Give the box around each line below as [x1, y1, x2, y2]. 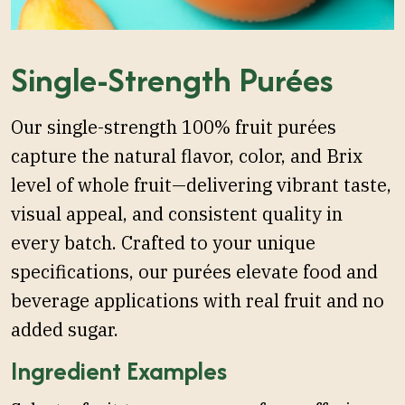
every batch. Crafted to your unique [11, 230, 316, 255]
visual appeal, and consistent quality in [11, 201, 343, 226]
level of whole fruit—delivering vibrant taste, [11, 172, 391, 197]
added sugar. [11, 316, 123, 342]
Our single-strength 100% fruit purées [11, 114, 336, 139]
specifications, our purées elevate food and [11, 259, 378, 284]
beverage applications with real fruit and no [11, 287, 384, 313]
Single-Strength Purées [11, 54, 333, 103]
